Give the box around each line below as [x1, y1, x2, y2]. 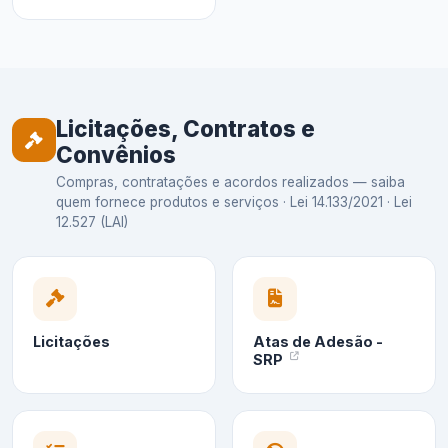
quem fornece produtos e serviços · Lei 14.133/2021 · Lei [56, 194, 412, 211]
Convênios [56, 141, 176, 169]
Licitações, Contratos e [56, 115, 315, 143]
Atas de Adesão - [253, 333, 383, 351]
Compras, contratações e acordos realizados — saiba [56, 174, 405, 191]
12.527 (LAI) [56, 214, 128, 231]
